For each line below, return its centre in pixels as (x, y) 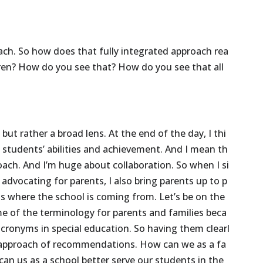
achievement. (133, 149)
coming (113, 197)
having (163, 229)
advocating (27, 181)
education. (108, 229)
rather (34, 134)
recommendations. (95, 245)
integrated (145, 51)
